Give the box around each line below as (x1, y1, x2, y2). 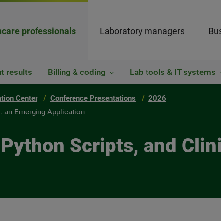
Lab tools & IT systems (130, 67, 216, 77)
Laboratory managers (100, 26, 184, 36)
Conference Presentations (50, 94, 136, 103)
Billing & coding (48, 67, 106, 77)
